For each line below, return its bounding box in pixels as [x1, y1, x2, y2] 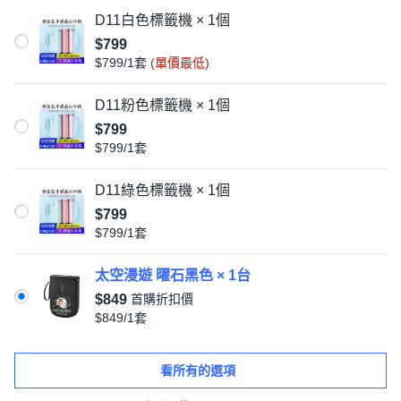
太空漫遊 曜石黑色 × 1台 [95, 268, 251, 283]
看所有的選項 [160, 363, 235, 378]
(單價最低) [150, 55, 209, 70]
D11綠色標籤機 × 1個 [95, 183, 230, 198]
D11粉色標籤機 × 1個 [95, 98, 230, 113]
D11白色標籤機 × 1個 [95, 13, 230, 28]
